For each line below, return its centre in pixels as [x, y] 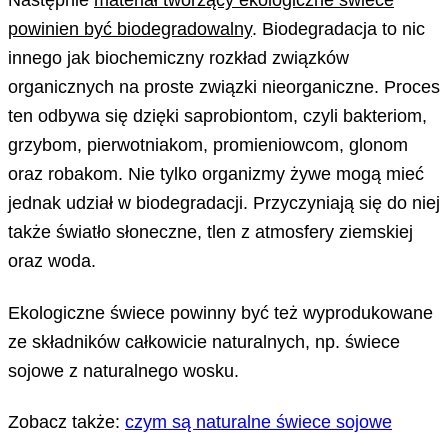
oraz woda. [52, 260]
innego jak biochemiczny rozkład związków [178, 57]
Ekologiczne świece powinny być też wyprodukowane [220, 312]
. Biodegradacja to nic [338, 28]
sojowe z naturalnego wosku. [123, 370]
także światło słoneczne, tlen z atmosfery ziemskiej [210, 231]
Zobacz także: [66, 422]
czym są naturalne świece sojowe [258, 422]
